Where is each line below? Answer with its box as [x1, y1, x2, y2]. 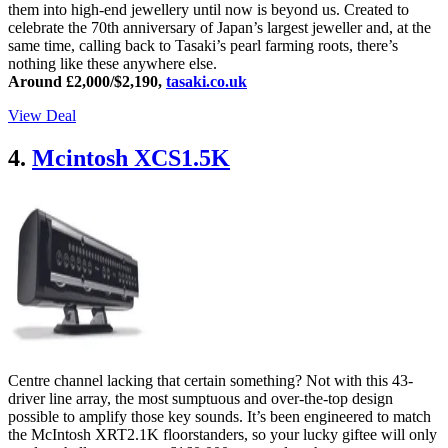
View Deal [8, 106, 76, 124]
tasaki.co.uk [166, 72, 247, 90]
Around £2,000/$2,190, [8, 72, 166, 90]
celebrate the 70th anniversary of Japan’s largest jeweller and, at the [8, 18, 431, 36]
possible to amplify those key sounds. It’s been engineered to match [8, 407, 431, 425]
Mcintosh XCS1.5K [32, 144, 230, 171]
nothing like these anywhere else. [8, 54, 217, 72]
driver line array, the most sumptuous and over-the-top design [8, 389, 393, 407]
